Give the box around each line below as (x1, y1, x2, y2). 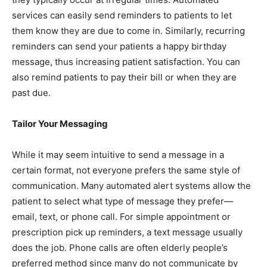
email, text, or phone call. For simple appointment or (12, 211, 231, 223)
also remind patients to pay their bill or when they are (12, 72, 237, 83)
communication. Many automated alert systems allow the (12, 180, 251, 192)
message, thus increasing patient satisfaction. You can (12, 56, 240, 68)
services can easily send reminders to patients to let (12, 10, 232, 21)
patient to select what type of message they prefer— (12, 195, 233, 207)
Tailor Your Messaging (12, 118, 108, 130)
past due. (12, 87, 53, 99)
